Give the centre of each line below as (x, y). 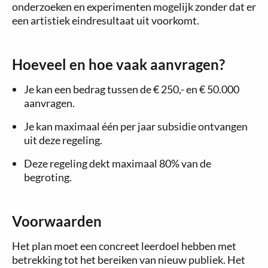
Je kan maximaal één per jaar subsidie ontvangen (136, 126)
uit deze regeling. (63, 140)
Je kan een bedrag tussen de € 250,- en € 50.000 (132, 89)
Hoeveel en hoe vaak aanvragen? (118, 64)
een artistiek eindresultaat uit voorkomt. (106, 20)
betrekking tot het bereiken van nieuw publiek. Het (129, 260)
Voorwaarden (57, 221)
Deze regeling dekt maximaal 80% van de (118, 163)
